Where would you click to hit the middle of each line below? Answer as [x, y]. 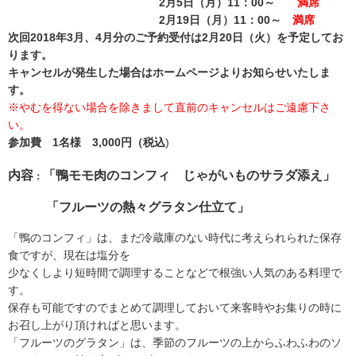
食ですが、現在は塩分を [69, 255]
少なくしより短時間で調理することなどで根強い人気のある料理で [175, 272]
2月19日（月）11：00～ [150, 20]
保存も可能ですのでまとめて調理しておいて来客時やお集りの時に [175, 307]
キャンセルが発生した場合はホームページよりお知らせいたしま [169, 73]
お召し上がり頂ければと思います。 [97, 325]
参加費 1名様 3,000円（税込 [87, 143]
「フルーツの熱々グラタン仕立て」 [129, 207]
